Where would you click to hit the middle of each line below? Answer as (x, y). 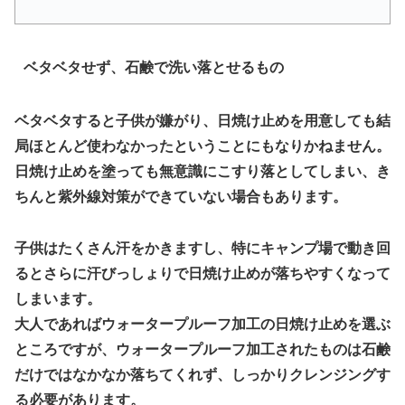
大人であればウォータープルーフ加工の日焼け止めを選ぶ (202, 325)
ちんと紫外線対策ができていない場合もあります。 (181, 197)
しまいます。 (58, 299)
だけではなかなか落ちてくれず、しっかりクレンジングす (202, 375)
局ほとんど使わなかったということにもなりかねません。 (202, 146)
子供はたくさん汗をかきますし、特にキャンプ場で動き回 (202, 249)
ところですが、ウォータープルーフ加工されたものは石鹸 (202, 350)
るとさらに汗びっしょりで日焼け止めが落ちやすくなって (202, 274)
